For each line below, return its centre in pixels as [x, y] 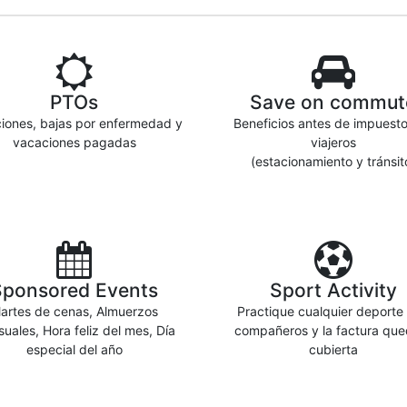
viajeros [333, 142]
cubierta [333, 349]
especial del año [74, 349]
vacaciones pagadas [74, 142]
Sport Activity [333, 290]
